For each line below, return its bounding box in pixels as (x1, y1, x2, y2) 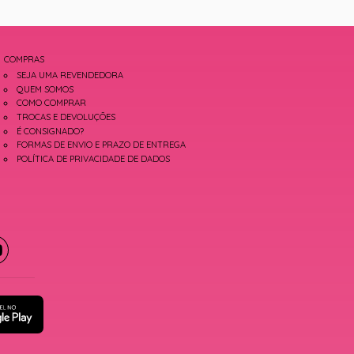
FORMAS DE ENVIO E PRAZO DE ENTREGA (17, 139, 186, 151)
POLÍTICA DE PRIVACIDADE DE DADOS (17, 153, 171, 164)
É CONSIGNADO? (17, 125, 85, 137)
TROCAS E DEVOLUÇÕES (17, 111, 116, 123)
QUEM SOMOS (17, 83, 74, 95)
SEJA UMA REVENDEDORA (17, 70, 124, 81)
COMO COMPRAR (17, 97, 87, 109)
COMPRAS (3, 54, 44, 66)
